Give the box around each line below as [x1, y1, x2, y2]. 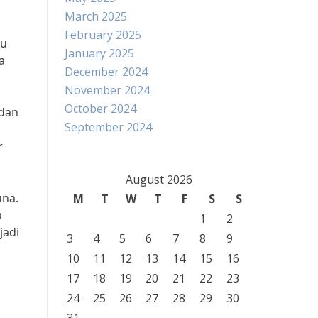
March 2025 [65, 9, 127, 24]
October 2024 [65, 101, 136, 116]
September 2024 [65, 119, 152, 135]
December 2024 [65, 64, 148, 79]
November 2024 [65, 82, 150, 98]
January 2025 [65, 45, 134, 61]
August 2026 [125, 172, 192, 187]
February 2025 [65, 27, 141, 43]
